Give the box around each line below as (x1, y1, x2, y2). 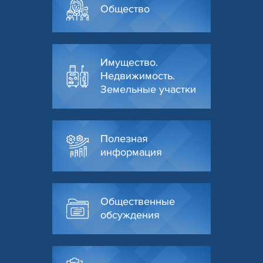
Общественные (100, 195, 175, 208)
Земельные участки (100, 83, 196, 96)
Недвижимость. (100, 69, 175, 83)
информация (100, 146, 162, 159)
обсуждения (100, 208, 160, 222)
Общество (100, 2, 150, 16)
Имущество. (100, 56, 158, 69)
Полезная (100, 132, 148, 146)
